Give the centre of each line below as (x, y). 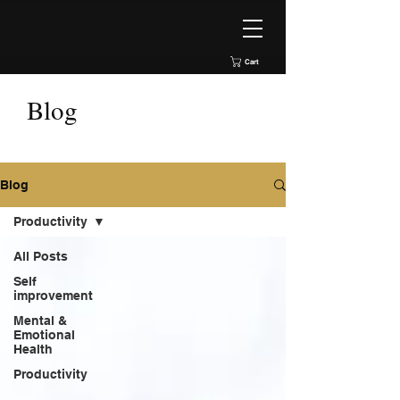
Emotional (44, 335)
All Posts (41, 256)
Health (33, 349)
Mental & (40, 321)
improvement (53, 296)
